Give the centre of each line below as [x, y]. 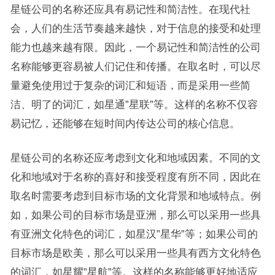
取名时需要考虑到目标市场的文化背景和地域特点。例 [135, 196]
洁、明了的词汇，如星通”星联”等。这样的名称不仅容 [134, 104]
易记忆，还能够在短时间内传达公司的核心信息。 [125, 123]
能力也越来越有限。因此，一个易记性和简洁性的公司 [135, 47]
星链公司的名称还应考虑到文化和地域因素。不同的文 [135, 157]
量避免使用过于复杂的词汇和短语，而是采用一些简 [130, 85]
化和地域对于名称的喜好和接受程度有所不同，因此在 [135, 176]
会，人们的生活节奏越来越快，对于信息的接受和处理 [135, 28]
